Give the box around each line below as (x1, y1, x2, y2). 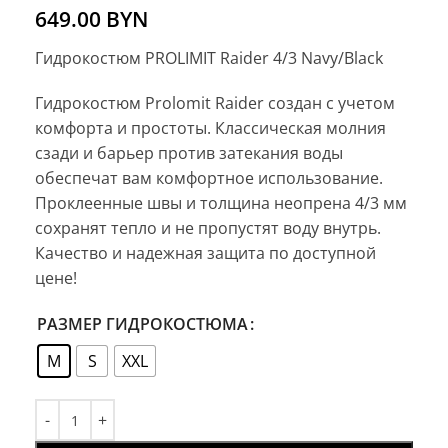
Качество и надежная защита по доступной (35, 242, 376, 265)
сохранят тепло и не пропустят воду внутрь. (35, 217, 381, 240)
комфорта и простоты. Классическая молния (35, 117, 386, 140)
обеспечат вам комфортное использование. (35, 167, 383, 190)
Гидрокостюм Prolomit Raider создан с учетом (35, 92, 395, 115)
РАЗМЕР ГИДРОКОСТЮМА (37, 312, 248, 335)
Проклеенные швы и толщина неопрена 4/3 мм (35, 192, 407, 215)
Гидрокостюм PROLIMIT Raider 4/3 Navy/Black (35, 47, 383, 70)
